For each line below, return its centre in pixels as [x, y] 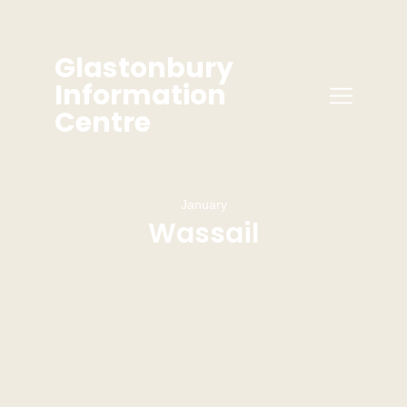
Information [140, 95]
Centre [103, 123]
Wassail [203, 233]
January [203, 204]
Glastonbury [144, 68]
